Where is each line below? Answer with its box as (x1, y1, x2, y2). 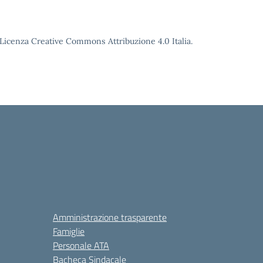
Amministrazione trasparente (53, 210, 167, 224)
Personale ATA (53, 238, 109, 252)
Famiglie (53, 224, 85, 238)
